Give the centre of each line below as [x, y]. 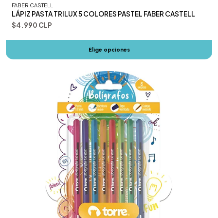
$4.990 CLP [32, 25]
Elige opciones [109, 50]
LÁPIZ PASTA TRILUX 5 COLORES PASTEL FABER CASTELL [103, 14]
